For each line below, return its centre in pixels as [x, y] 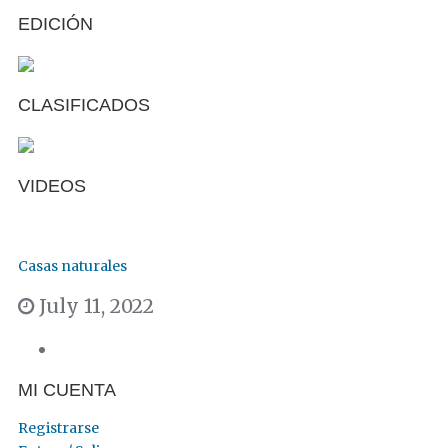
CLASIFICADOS [84, 104]
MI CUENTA [67, 390]
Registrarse [58, 428]
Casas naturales [72, 266]
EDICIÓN [55, 23]
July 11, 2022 [94, 306]
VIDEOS [52, 185]
